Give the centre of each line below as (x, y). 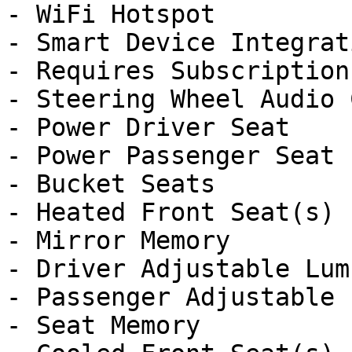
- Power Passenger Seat (170, 156)
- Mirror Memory (118, 240)
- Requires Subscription (178, 71)
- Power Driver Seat (148, 127)
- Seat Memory (103, 325)
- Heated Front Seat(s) (170, 212)
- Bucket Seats (111, 184)
